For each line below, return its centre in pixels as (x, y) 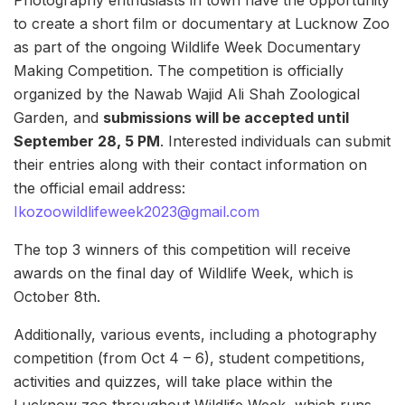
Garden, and (58, 117)
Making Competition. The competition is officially (179, 70)
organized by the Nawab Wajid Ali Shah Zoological (187, 94)
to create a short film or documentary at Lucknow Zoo (202, 23)
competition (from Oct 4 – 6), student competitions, (189, 358)
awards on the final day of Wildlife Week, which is (184, 273)
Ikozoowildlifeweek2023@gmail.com (137, 211)
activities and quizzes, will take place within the (173, 381)
